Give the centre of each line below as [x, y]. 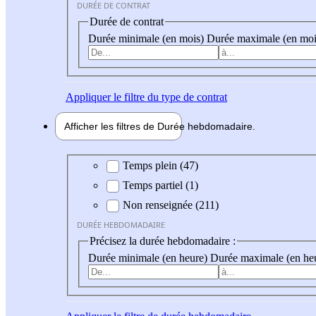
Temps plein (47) [160, 166]
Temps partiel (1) [160, 186]
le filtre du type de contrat [169, 97]
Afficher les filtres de [111, 126]
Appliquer [88, 97]
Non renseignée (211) [171, 205]
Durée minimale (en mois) [147, 38]
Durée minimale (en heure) [149, 257]
